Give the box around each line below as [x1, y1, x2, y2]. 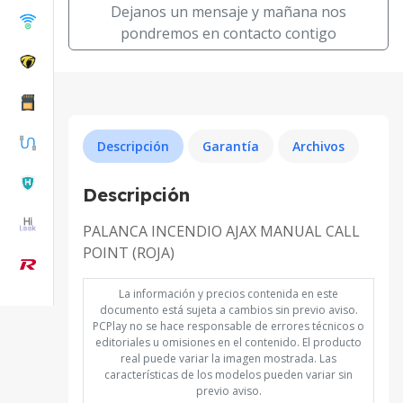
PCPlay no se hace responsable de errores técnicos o [93, 318, 364, 334]
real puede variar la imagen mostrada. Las [121, 350, 336, 366]
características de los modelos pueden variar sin [104, 366, 353, 382]
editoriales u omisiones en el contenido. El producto [95, 334, 362, 350]
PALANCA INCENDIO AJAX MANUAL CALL [83, 220, 360, 241]
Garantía [202, 137, 259, 155]
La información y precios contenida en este [119, 285, 338, 301]
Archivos [292, 137, 345, 155]
